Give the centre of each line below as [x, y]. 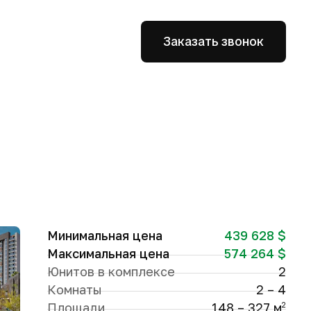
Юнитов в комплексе [111, 271]
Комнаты [74, 289]
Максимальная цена [108, 253]
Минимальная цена [104, 235]
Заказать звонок [213, 41]
